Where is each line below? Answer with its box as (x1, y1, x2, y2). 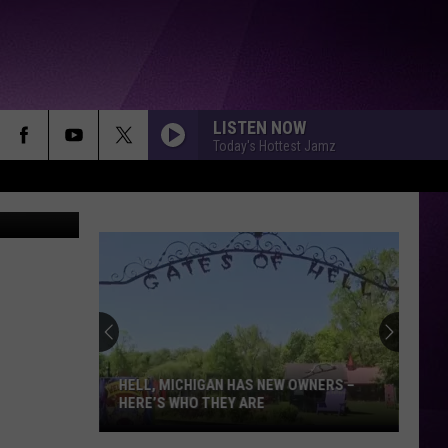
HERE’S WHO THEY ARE (119, 394, 265, 412)
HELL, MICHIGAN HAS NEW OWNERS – (119, 376, 355, 394)
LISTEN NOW (213, 116, 306, 138)
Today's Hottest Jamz (213, 137, 336, 154)
